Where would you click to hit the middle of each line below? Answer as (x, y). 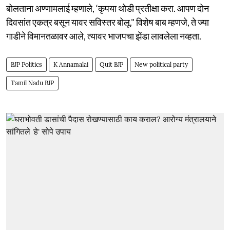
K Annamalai (71, 64)
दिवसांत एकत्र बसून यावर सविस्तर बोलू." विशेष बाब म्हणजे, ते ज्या (108, 22)
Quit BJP (111, 64)
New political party (161, 64)
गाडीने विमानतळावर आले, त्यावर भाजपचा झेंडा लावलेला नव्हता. (104, 36)
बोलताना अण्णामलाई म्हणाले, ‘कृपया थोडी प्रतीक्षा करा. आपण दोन (108, 8)
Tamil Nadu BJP (32, 83)
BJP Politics (26, 64)
